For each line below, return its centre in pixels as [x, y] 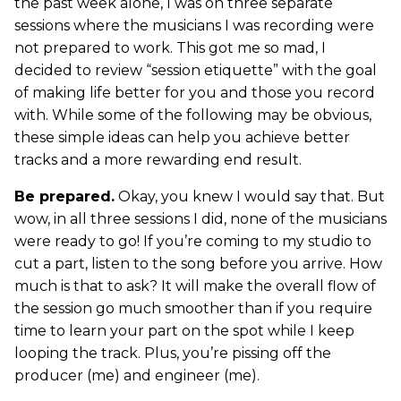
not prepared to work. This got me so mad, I [170, 48]
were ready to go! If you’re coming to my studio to [193, 241]
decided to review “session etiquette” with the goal [196, 70]
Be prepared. [64, 196]
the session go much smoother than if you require [193, 308]
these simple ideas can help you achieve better [182, 137]
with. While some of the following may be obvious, [193, 115]
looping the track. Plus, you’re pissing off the [173, 353]
